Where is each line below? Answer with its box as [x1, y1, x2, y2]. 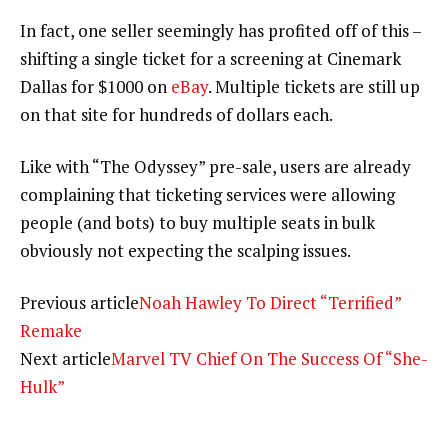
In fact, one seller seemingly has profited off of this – [20, 19, 421, 43]
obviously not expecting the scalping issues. [20, 238, 351, 262]
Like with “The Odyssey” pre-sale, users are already [20, 154, 411, 178]
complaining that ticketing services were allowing [20, 182, 395, 206]
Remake [20, 318, 82, 342]
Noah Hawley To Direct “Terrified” [139, 290, 401, 314]
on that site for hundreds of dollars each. [20, 103, 333, 127]
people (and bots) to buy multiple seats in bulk [20, 210, 375, 234]
